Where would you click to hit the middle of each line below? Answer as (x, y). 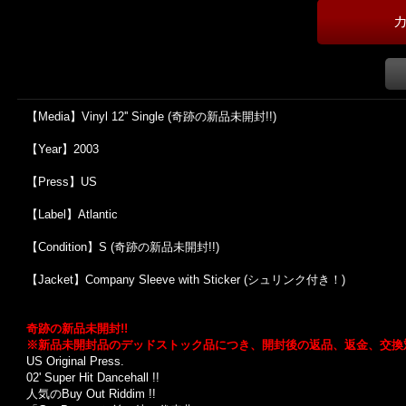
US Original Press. (75, 361)
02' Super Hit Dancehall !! (93, 377)
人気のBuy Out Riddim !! (91, 394)
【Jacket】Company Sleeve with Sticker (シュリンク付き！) (186, 280)
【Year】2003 (63, 149)
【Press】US (62, 182)
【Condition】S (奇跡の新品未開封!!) (123, 247)
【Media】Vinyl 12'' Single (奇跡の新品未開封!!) (151, 116)
